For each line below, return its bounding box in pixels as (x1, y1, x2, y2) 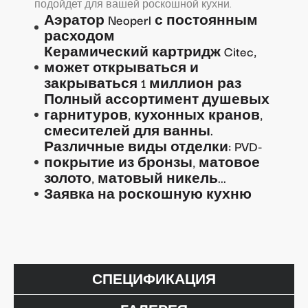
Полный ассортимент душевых (44, 89, 269, 109)
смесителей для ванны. (44, 120, 213, 140)
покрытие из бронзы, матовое (44, 152, 260, 172)
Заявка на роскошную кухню (44, 184, 252, 203)
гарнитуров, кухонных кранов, (44, 104, 263, 124)
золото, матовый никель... (44, 168, 226, 188)
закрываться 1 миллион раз (44, 73, 241, 93)
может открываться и (44, 57, 199, 77)
